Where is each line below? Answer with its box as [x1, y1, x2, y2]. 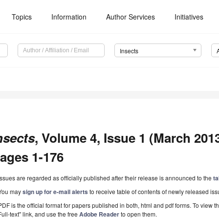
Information [51, 12, 87, 22]
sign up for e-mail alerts [22, 187, 88, 197]
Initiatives [175, 12, 204, 22]
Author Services [106, 12, 155, 22]
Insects [119, 46, 138, 55]
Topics [12, 12, 32, 22]
